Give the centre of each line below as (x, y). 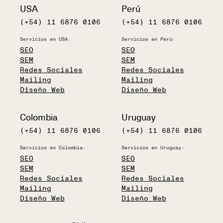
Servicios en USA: (45, 39)
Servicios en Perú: (148, 39)
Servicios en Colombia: (53, 147)
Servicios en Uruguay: (153, 147)
